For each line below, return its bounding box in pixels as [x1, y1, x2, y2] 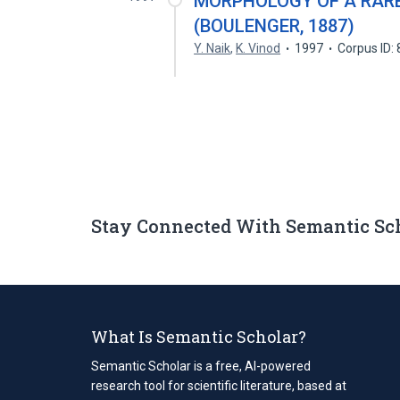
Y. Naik [194, 41, 231, 55]
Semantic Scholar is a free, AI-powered [91, 358, 311, 373]
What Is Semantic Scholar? [91, 325, 306, 347]
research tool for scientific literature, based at [91, 378, 346, 393]
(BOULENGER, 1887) [194, 15, 355, 37]
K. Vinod [236, 41, 281, 55]
